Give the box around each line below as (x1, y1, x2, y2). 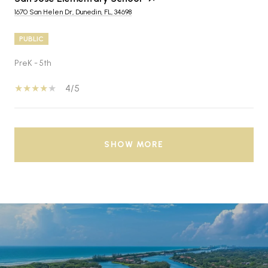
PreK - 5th (14, 57, 51, 68)
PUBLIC (19, 34, 44, 43)
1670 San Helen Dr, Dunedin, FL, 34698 (14, 7, 132, 16)
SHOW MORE (104, 139, 164, 150)
